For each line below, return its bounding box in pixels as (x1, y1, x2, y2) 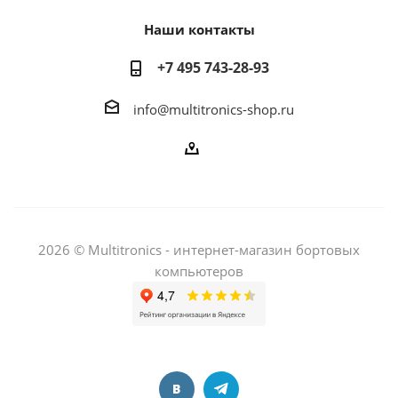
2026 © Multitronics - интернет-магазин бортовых (38, 240, 360, 259)
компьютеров (155, 261, 243, 280)
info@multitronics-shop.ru (132, 99, 294, 118)
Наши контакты (143, 20, 255, 38)
